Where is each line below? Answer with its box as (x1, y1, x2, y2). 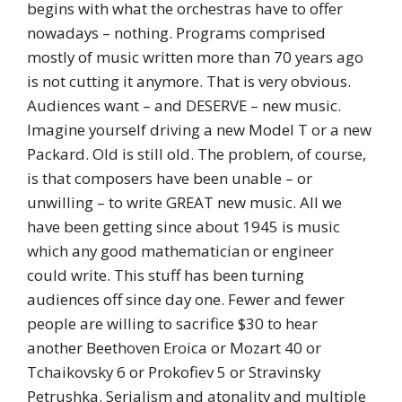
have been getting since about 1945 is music (27, 216, 340, 238)
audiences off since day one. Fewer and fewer (27, 289, 345, 310)
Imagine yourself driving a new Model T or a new (27, 119, 371, 141)
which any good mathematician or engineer (27, 240, 334, 262)
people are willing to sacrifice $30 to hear (27, 313, 318, 335)
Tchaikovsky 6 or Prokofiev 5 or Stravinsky (27, 362, 320, 383)
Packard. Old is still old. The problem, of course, (27, 144, 366, 165)
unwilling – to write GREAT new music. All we (27, 192, 342, 214)
